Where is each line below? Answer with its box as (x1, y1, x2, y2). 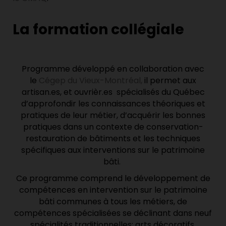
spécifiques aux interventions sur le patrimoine (21, 144, 205, 156)
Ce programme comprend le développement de (16, 173, 210, 185)
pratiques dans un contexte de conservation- (23, 121, 203, 133)
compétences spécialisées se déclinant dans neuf (14, 207, 212, 219)
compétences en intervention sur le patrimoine (19, 184, 207, 196)
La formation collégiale (13, 20, 184, 40)
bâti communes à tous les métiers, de (39, 196, 187, 208)
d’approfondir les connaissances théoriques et (21, 98, 205, 110)
